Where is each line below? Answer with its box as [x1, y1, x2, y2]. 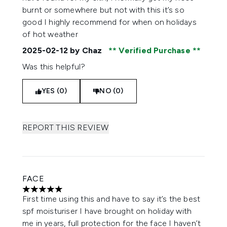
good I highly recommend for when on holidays [22, 17, 197, 27]
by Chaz [68, 46, 104, 55]
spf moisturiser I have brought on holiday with [22, 206, 192, 216]
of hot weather [22, 29, 78, 39]
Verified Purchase [117, 46, 193, 55]
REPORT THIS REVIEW [22, 123, 109, 132]
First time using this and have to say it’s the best [22, 194, 201, 204]
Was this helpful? [22, 62, 86, 71]
